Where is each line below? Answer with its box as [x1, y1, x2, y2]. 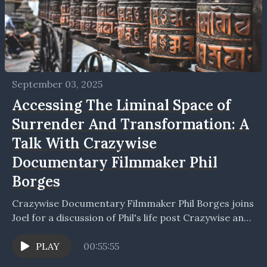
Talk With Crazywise [12, 134, 157, 153]
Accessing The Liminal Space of [12, 96, 231, 115]
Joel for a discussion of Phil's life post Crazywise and [12, 212, 250, 224]
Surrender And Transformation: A [12, 115, 249, 134]
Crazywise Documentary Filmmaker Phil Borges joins [12, 197, 254, 210]
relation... [12, 240, 55, 253]
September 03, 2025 [12, 78, 103, 91]
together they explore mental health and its [12, 226, 210, 238]
